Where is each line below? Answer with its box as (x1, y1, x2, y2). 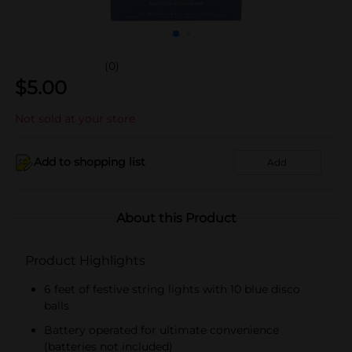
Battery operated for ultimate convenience (44, 322, 279, 337)
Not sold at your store (15, 111, 135, 126)
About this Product (115, 210, 236, 225)
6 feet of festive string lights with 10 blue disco (44, 281, 300, 296)
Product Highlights (25, 252, 145, 268)
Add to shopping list (34, 155, 145, 169)
